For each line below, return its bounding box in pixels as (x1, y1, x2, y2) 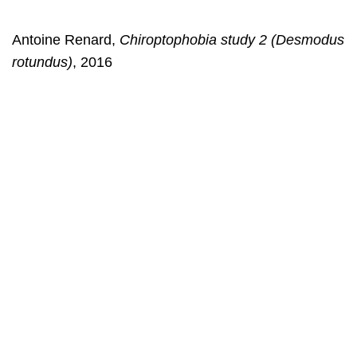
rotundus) (12, 53, 73, 70)
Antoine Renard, (12, 31, 116, 48)
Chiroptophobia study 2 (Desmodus (116, 31, 344, 48)
